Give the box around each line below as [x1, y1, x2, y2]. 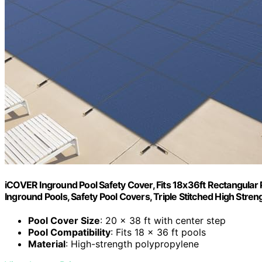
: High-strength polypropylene [65, 238, 199, 250]
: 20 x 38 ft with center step [100, 215, 226, 227]
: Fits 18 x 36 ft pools [111, 226, 206, 239]
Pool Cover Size [28, 215, 100, 227]
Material [28, 238, 65, 250]
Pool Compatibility [28, 226, 111, 239]
